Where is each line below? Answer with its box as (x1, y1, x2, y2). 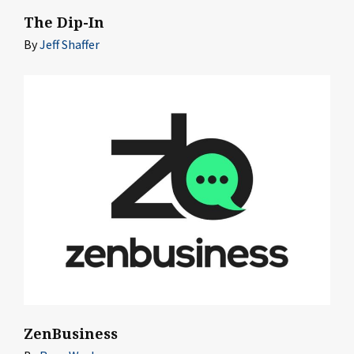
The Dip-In (24, 14, 104, 32)
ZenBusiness (24, 326, 118, 343)
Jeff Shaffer (40, 36, 100, 53)
